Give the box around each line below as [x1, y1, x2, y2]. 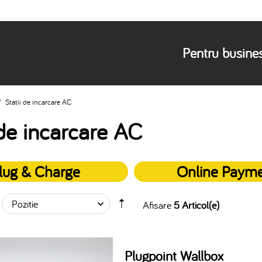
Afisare [142, 198, 171, 212]
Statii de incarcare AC [5, 97, 71, 107]
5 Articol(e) [173, 198, 219, 212]
